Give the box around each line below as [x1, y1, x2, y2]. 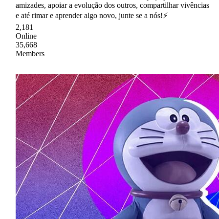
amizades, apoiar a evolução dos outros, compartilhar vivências [16, 1, 209, 10]
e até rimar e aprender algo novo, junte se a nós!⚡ [16, 11, 168, 20]
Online [16, 32, 37, 41]
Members [16, 49, 44, 58]
